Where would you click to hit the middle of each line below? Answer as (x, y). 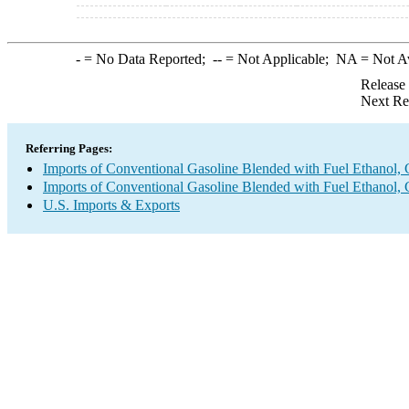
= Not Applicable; (278, 59)
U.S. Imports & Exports (111, 205)
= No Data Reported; (146, 59)
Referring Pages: (69, 148)
